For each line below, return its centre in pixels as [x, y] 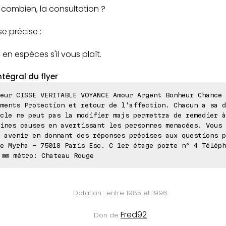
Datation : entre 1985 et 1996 [120, 193]
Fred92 [134, 214]
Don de [107, 215]
